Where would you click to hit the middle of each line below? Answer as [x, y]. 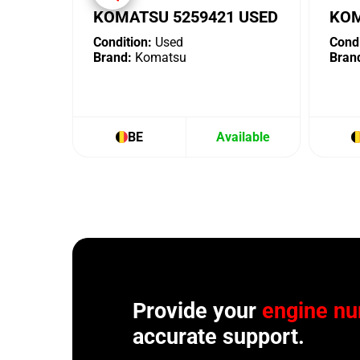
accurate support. [219, 337]
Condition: [123, 43]
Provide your [197, 311]
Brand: [112, 58]
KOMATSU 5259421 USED [186, 17]
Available [243, 137]
